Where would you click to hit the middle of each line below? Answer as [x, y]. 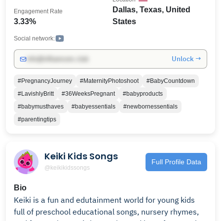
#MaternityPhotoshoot [109, 81]
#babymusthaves [41, 107]
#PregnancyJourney [45, 81]
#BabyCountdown [171, 81]
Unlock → [186, 59]
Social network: [34, 38]
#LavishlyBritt [36, 94]
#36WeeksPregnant [88, 94]
